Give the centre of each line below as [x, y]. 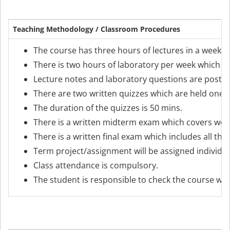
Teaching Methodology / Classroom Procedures [97, 29]
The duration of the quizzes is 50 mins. [108, 108]
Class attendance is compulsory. [96, 165]
